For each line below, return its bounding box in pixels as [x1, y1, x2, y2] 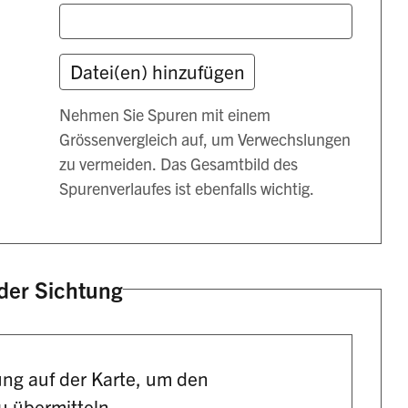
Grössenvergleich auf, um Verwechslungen [59, 128, 352, 150]
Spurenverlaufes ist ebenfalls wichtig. [59, 178, 315, 199]
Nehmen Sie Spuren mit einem [59, 104, 271, 126]
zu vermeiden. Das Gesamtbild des [59, 153, 299, 175]
